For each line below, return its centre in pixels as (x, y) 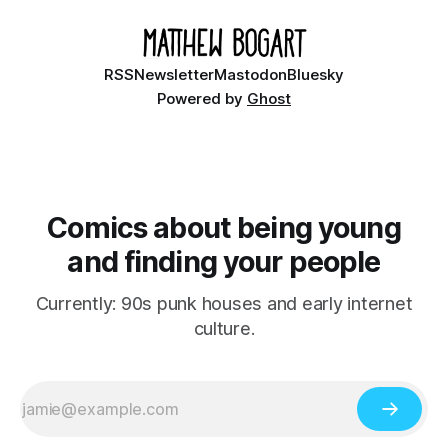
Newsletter (174, 74)
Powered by (202, 98)
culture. (224, 328)
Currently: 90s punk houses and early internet (224, 303)
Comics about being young (224, 227)
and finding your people (224, 261)
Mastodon (250, 74)
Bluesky (315, 74)
